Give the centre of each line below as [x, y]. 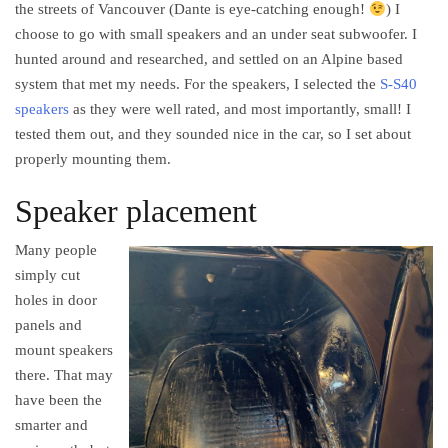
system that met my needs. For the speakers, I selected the [197, 84]
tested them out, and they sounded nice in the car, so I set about [213, 134]
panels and [48, 325]
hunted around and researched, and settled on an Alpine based [209, 59]
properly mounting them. [93, 159]
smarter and [51, 425]
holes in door [56, 300]
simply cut [47, 275]
